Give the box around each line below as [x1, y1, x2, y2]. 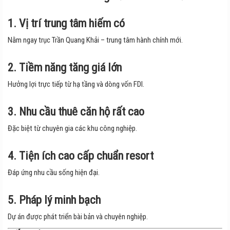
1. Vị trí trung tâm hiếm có [8, 16, 125, 30]
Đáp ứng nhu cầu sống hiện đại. [8, 168, 100, 178]
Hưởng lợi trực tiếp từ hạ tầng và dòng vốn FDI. [8, 80, 144, 89]
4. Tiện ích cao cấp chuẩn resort [8, 149, 154, 163]
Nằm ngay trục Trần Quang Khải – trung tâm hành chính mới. [8, 35, 183, 45]
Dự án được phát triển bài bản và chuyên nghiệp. [8, 212, 148, 222]
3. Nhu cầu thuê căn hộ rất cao [8, 105, 144, 119]
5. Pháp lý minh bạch [8, 193, 101, 207]
